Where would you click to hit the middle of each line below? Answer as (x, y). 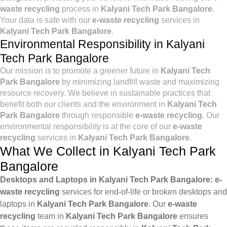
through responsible (98, 115)
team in (51, 216)
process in (80, 9)
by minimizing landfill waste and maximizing (140, 82)
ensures (193, 216)
